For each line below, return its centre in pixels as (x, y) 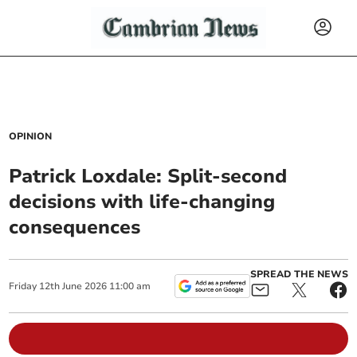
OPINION (31, 136)
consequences (75, 227)
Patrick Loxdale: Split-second (148, 176)
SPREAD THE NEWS (299, 274)
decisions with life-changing (142, 202)
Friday (23, 286)
